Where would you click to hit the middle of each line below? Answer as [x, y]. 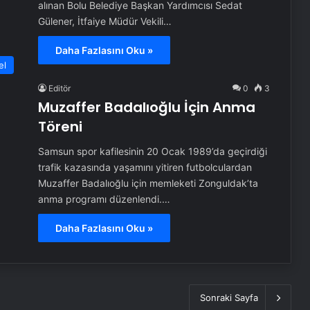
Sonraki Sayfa [229, 297]
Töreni [60, 126]
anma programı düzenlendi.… [104, 199]
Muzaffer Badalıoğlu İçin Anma [146, 107]
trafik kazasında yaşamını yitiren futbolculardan [145, 167]
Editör [59, 88]
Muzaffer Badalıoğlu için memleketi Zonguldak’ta [148, 183]
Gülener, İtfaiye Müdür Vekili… [104, 21]
